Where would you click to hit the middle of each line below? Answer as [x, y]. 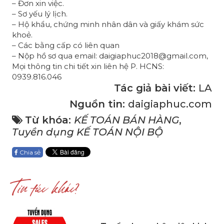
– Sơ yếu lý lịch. [40, 13]
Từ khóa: [49, 120]
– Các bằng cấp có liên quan [66, 45]
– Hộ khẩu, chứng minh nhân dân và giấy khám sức [108, 24]
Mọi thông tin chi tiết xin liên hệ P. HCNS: [88, 66]
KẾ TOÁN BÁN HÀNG [126, 120]
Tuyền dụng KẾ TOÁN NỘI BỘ [87, 132]
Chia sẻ [29, 152]
